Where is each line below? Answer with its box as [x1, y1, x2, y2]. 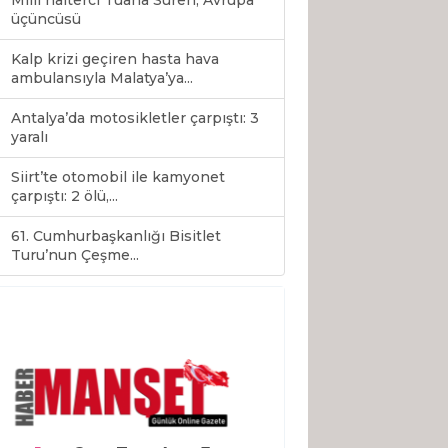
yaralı [11, 128, 48, 147]
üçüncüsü [11, 10, 81, 29]
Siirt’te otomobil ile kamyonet [11, 168, 225, 187]
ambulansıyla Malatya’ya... [11, 69, 193, 88]
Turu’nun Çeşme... [11, 246, 139, 265]
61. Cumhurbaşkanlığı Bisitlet [11, 227, 221, 246]
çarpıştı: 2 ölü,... [11, 187, 118, 206]
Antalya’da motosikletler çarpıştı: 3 [11, 109, 259, 128]
